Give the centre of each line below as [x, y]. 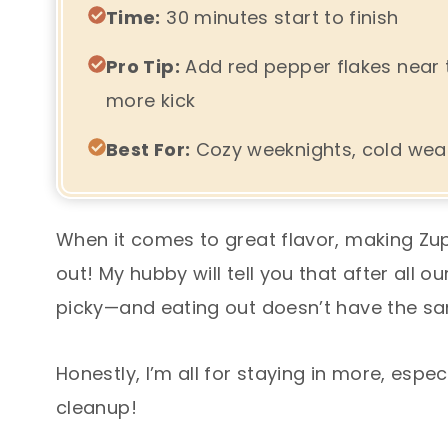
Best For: [148, 149]
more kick [151, 100]
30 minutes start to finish [279, 17]
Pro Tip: [143, 66]
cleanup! [96, 407]
